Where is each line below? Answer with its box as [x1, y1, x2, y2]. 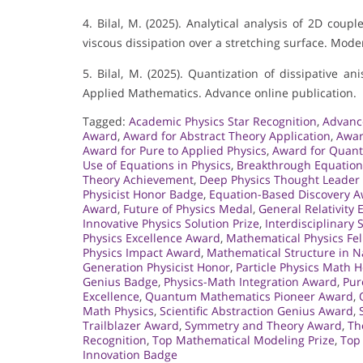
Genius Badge [83, 274, 158, 290]
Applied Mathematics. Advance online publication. [83, 85, 357, 101]
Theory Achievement [83, 172, 194, 188]
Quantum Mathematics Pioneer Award [145, 288, 353, 305]
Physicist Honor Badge [83, 186, 203, 203]
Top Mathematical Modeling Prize [152, 332, 335, 348]
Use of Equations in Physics [83, 157, 231, 173]
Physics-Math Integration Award [164, 274, 337, 290]
